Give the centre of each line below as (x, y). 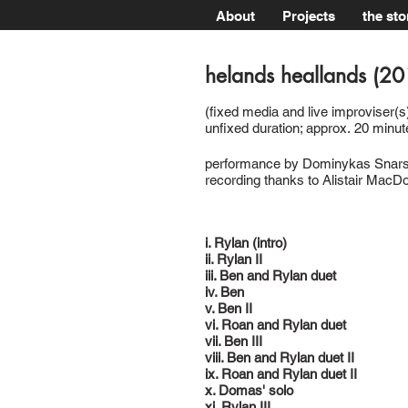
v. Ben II (229, 308)
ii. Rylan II (235, 259)
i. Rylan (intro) (246, 243)
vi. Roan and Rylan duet (277, 325)
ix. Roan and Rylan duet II (281, 374)
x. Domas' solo (249, 390)
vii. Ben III (234, 341)
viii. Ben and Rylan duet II (280, 357)
